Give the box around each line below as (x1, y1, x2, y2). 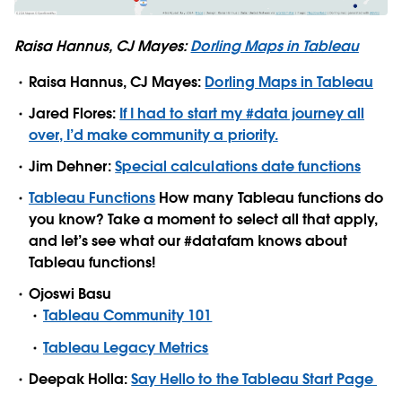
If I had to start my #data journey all (119, 103, 365, 123)
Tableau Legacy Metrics (43, 337, 209, 357)
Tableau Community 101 (43, 306, 213, 326)
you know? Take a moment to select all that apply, (29, 210, 378, 230)
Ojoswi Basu (29, 284, 112, 304)
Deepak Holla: (29, 369, 132, 389)
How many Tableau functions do (155, 188, 383, 208)
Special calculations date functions (115, 157, 361, 176)
